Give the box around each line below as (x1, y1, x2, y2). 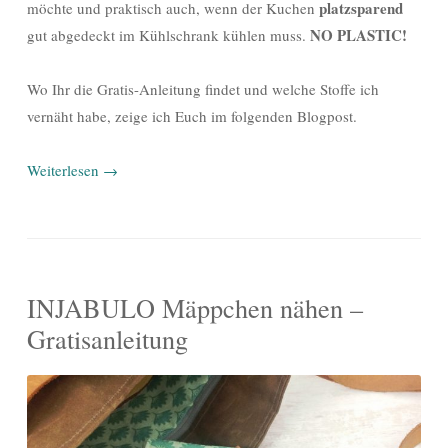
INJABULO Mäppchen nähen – (27, 289, 363, 325)
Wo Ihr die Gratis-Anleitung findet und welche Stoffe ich (27, 78, 379, 99)
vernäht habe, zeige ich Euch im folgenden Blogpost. (27, 105, 357, 126)
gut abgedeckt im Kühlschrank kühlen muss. (27, 24, 310, 45)
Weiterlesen (27, 159, 103, 180)
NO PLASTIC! (310, 23, 407, 46)
